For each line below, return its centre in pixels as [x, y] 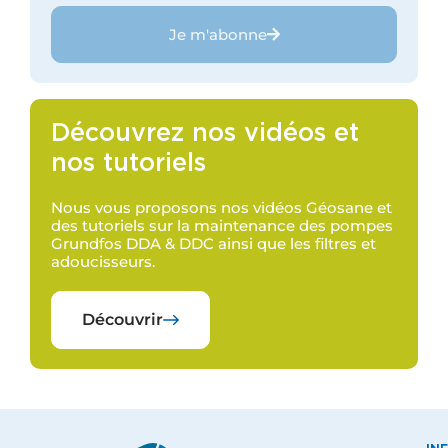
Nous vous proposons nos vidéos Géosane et [221, 208]
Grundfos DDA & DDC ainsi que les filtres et [213, 244]
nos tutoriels [128, 164]
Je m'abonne [217, 34]
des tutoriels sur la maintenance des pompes [221, 226]
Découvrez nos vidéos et [204, 134]
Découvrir [122, 320]
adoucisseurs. [102, 262]
